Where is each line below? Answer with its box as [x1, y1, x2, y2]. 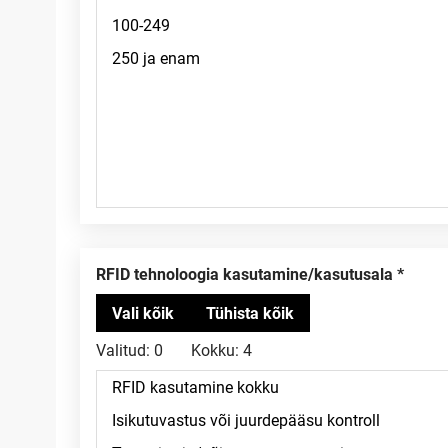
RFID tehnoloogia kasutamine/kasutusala [106, 265, 393, 284]
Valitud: [96, 341, 150, 360]
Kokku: [191, 341, 239, 360]
